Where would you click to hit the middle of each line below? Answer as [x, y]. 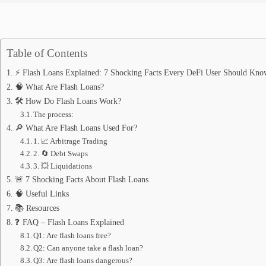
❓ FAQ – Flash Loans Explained [69, 222]
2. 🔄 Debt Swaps [61, 153]
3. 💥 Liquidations [63, 166]
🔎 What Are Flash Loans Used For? [76, 128]
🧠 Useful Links [42, 194]
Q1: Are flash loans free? [72, 235]
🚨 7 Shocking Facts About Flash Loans [81, 179]
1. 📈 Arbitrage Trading [71, 141]
